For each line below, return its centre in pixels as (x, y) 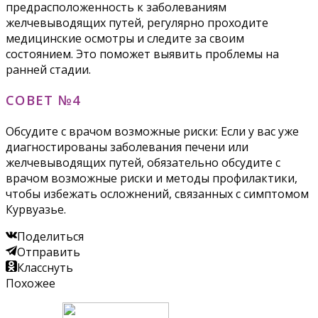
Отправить (49, 252)
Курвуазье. (36, 209)
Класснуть (45, 267)
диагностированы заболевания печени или (127, 147)
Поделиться (50, 236)
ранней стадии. (48, 69)
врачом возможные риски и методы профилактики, (152, 178)
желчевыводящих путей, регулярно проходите (137, 22)
